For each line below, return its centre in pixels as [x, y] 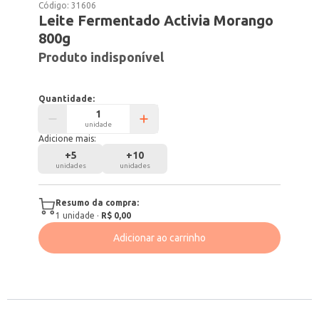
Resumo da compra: [98, 203]
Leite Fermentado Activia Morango [156, 20]
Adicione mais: [68, 138]
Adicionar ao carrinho [159, 238]
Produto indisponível [101, 57]
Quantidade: [67, 99]
